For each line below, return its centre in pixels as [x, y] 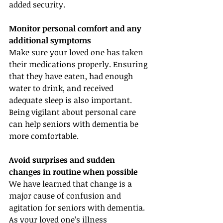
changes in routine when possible [73, 172]
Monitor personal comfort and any [76, 28]
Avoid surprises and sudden [63, 160]
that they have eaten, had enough [72, 76]
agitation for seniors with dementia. [78, 208]
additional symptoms [50, 40]
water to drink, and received [62, 88]
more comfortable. [44, 136]
